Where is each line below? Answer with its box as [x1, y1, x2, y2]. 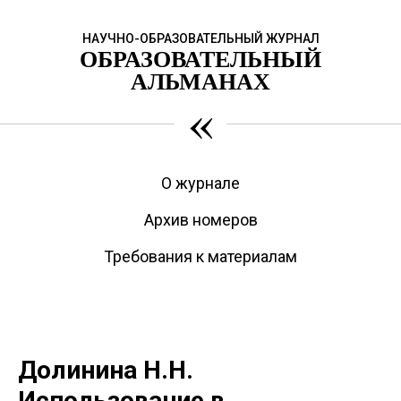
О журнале [161, 174, 240, 192]
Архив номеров [143, 210, 258, 229]
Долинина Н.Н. [18, 355, 193, 385]
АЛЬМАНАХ [131, 64, 270, 98]
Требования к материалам [104, 247, 297, 266]
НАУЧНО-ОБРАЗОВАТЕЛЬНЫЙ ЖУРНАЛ [81, 31, 320, 46]
